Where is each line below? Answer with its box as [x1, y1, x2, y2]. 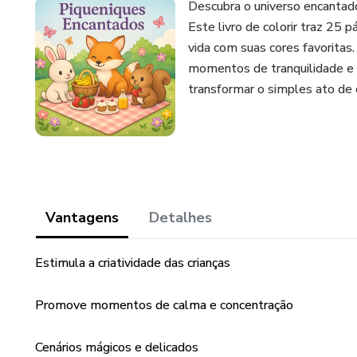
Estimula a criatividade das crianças [35, 254, 230, 272]
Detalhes [149, 208, 212, 227]
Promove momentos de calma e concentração [35, 296, 293, 314]
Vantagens [45, 208, 119, 227]
